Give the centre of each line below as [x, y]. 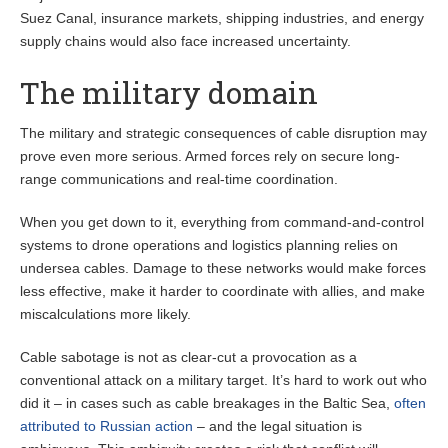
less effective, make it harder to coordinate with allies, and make [222, 291]
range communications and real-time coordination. [179, 179]
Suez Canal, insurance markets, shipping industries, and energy [222, 18]
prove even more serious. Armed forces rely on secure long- [210, 156]
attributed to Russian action [106, 426]
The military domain [169, 93]
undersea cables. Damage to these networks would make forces [223, 268]
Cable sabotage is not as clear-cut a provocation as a [188, 357]
